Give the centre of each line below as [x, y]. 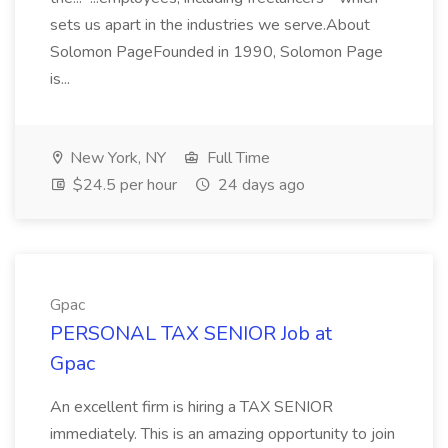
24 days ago [259, 185]
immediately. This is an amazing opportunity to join [222, 434]
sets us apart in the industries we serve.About [210, 25]
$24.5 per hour [123, 185]
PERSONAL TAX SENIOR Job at [191, 333]
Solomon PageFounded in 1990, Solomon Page [216, 52]
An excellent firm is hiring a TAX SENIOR [191, 407]
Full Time [236, 158]
